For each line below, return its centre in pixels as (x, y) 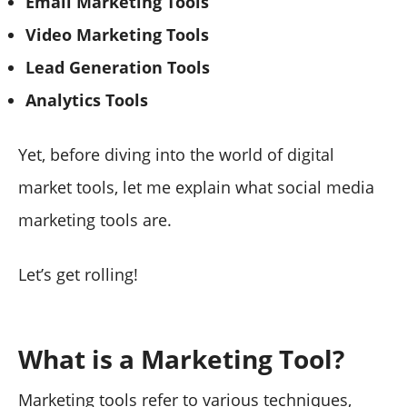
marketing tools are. (95, 219)
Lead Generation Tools (118, 67)
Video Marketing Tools (117, 34)
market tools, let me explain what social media (196, 187)
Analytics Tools (87, 99)
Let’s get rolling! (78, 274)
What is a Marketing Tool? (181, 358)
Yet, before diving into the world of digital (176, 154)
